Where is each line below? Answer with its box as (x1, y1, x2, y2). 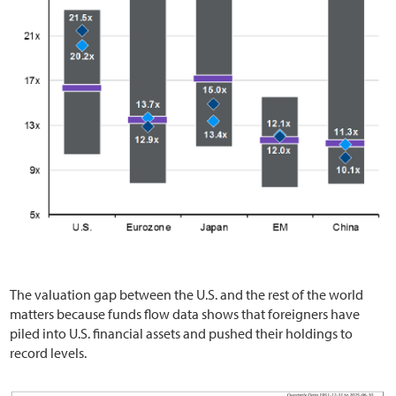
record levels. (10, 344, 88, 362)
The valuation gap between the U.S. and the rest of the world (10, 286, 364, 304)
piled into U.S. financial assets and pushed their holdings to (10, 324, 354, 343)
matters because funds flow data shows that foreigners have (10, 305, 361, 324)
